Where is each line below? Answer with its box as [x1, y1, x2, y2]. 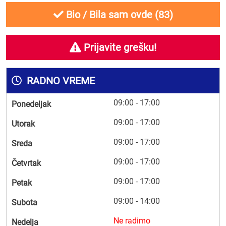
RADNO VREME [24, 75, 95, 87]
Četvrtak [12, 158, 41, 168]
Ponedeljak [12, 99, 51, 109]
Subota [12, 198, 37, 207]
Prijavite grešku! [81, 41, 156, 53]
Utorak [12, 119, 35, 129]
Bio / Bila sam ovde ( [63, 9, 158, 21]
